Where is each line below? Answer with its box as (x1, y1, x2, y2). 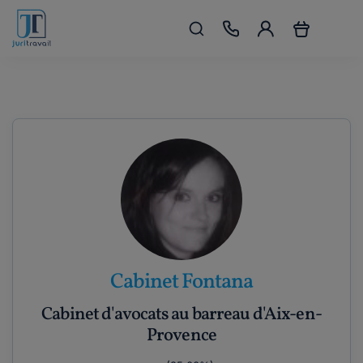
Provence (147, 323, 216, 348)
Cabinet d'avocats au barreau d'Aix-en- (41, 302, 322, 327)
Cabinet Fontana (110, 267, 253, 297)
